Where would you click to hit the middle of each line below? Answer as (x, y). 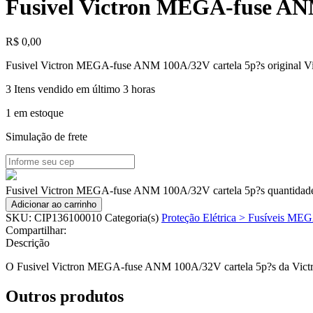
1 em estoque (35, 112)
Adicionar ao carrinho (54, 204)
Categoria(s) (132, 217)
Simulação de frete (46, 136)
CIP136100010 (70, 217)
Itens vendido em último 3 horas (85, 89)
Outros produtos (65, 296)
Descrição (28, 242)
